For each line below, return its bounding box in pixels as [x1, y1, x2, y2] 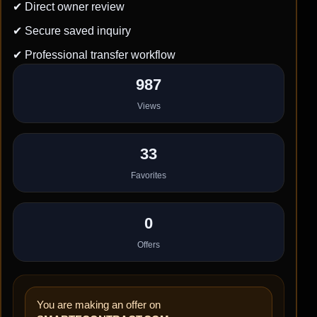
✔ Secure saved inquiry [13, 25, 131, 38]
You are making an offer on [37, 299, 161, 311]
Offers [137, 240, 160, 250]
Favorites [131, 171, 166, 181]
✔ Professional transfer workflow [13, 49, 175, 62]
